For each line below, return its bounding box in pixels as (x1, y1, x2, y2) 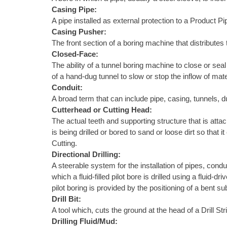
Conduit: (52, 83, 83, 92)
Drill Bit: (52, 195, 81, 204)
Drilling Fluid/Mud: (52, 217, 118, 226)
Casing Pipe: (52, 5, 97, 14)
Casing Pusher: (52, 27, 106, 36)
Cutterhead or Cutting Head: (52, 105, 152, 115)
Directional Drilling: (52, 150, 121, 159)
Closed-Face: (52, 50, 98, 59)
